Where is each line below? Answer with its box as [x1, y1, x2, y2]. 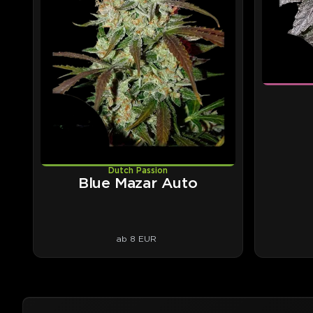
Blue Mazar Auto [78, 176, 198, 191]
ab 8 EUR [116, 234, 157, 244]
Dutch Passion [108, 166, 168, 175]
